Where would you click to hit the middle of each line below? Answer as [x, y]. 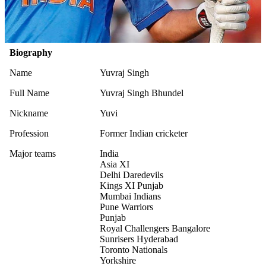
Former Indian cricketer [144, 133]
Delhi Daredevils [132, 175]
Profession [29, 133]
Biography [31, 52]
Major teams [33, 153]
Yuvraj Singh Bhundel [142, 93]
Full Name [29, 93]
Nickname [29, 113]
